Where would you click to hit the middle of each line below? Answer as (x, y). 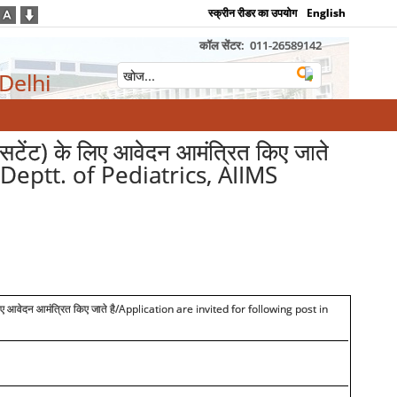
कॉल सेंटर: (223, 45)
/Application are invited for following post (215, 309)
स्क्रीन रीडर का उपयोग (253, 13)
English (327, 13)
